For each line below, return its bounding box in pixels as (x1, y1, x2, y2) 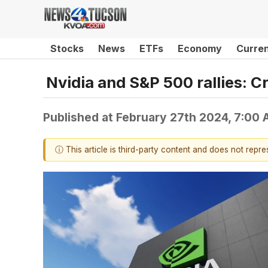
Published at (43, 109, 116, 124)
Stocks (50, 42, 84, 54)
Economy (178, 42, 222, 54)
